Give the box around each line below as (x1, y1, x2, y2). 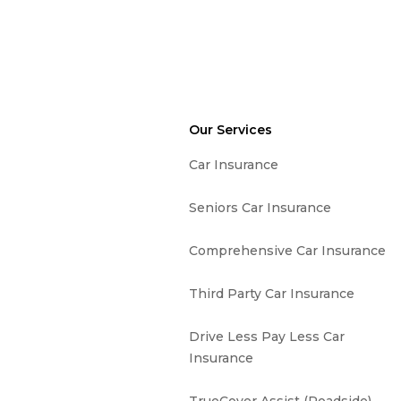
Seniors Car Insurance (189, 200, 331, 216)
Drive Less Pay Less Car (189, 328, 345, 345)
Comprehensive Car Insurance (189, 243, 386, 259)
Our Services (189, 122, 272, 138)
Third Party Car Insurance (189, 286, 354, 302)
